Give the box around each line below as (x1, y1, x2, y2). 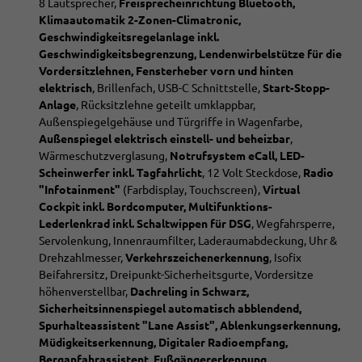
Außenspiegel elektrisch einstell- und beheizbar (39, 132, 290, 145)
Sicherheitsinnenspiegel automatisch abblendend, (39, 301, 301, 315)
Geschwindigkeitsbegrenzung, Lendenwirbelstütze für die (39, 47, 342, 61)
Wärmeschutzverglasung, (39, 149, 170, 162)
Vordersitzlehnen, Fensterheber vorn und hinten (39, 64, 293, 78)
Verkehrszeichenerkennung (125, 250, 269, 264)
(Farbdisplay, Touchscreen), (120, 183, 263, 196)
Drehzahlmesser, (39, 250, 125, 264)
